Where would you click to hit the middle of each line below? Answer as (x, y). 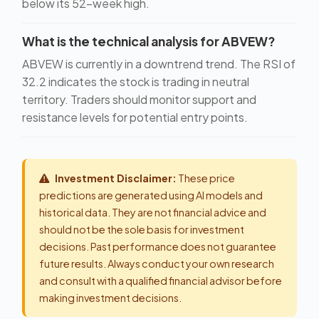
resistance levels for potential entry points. (135, 117)
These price (206, 178)
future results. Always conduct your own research (157, 263)
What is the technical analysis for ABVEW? (148, 41)
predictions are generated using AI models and (151, 195)
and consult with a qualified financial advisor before (161, 281)
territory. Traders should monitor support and (139, 99)
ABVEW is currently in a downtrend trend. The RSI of (159, 64)
